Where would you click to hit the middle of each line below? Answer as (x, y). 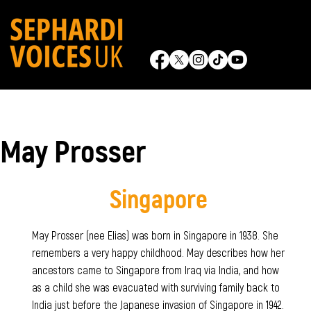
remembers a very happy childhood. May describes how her (158, 252)
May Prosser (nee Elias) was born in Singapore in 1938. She (155, 235)
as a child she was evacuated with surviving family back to (155, 287)
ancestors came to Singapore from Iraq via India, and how (155, 269)
